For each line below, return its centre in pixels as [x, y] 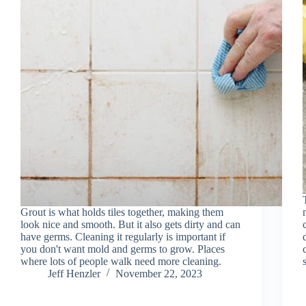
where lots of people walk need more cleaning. [121, 261]
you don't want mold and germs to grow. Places [123, 249]
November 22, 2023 [159, 273]
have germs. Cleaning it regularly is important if [123, 236]
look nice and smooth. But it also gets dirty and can [130, 224]
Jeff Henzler [74, 273]
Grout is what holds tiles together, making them [122, 212]
